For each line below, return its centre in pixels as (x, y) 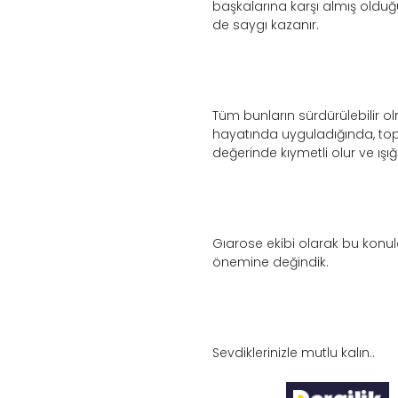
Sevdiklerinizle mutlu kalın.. (294, 353)
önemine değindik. (271, 263)
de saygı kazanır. (266, 25)
